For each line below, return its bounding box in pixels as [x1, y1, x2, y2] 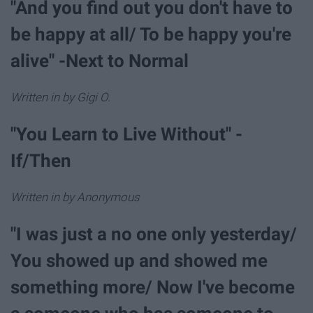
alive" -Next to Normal [10, 50, 189, 71]
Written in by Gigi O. [10, 89, 110, 104]
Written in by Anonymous [10, 190, 140, 205]
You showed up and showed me [10, 250, 268, 272]
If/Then [10, 150, 71, 171]
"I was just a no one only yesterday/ [10, 224, 297, 245]
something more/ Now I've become [10, 277, 295, 298]
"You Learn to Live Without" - [10, 123, 242, 145]
